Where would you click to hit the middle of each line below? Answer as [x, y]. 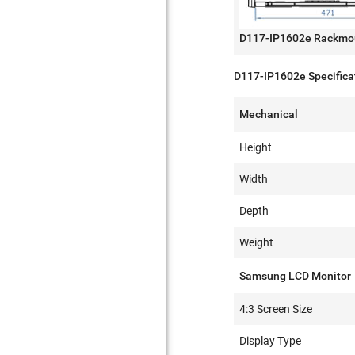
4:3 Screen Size [276, 309]
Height [256, 147]
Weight [257, 242]
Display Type [271, 341]
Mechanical [269, 114]
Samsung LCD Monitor [296, 276]
